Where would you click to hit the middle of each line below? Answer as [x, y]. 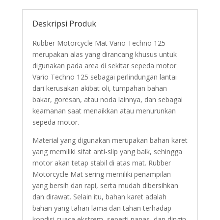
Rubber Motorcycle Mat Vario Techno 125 [99, 43]
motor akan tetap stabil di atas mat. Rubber [101, 163]
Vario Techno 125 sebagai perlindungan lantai [104, 77]
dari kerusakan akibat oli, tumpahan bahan [99, 88]
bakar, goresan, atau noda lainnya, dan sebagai [107, 100]
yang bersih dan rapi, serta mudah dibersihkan [105, 186]
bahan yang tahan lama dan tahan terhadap [102, 208]
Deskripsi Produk [64, 24]
